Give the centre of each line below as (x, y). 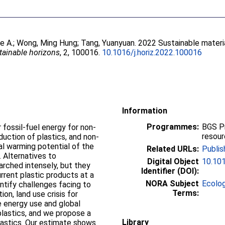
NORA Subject (172, 184)
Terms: (186, 193)
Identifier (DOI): (170, 171)
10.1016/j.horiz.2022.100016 (152, 52)
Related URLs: (173, 149)
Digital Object (173, 161)
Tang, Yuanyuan (108, 43)
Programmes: (173, 127)
